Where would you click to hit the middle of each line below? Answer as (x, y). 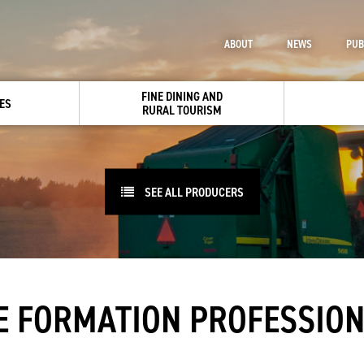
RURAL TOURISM (182, 110)
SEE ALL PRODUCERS (193, 191)
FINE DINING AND (182, 96)
